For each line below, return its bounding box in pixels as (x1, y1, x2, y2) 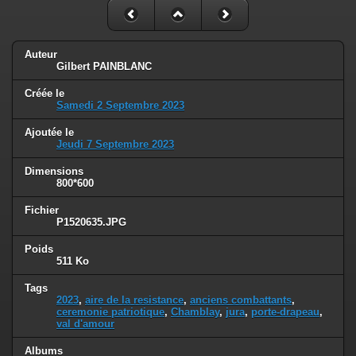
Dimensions (25, 165, 83, 178)
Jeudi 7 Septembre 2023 (56, 138, 174, 151)
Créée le (25, 87, 64, 100)
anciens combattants (190, 293, 292, 306)
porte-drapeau (251, 305, 319, 318)
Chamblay (171, 305, 219, 318)
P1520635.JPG (56, 216, 126, 229)
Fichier (25, 204, 59, 217)
